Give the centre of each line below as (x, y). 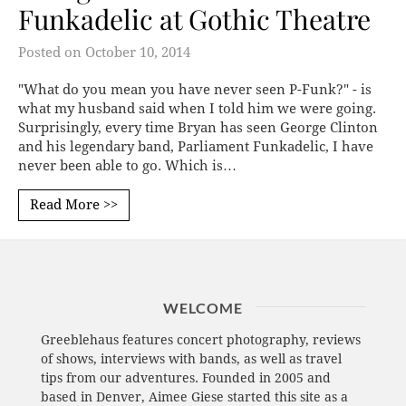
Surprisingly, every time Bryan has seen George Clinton (198, 127)
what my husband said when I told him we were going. (197, 108)
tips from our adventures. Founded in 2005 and (185, 377)
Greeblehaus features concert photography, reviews (200, 339)
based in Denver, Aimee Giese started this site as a (194, 396)
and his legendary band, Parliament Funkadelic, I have (196, 146)
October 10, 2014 (138, 52)
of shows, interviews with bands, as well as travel (191, 358)
